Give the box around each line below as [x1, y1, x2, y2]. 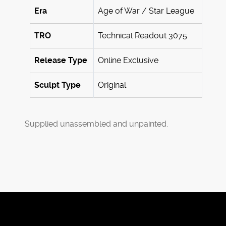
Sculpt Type [34, 80, 81, 90]
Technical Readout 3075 [98, 31, 187, 41]
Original [98, 80, 126, 90]
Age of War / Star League [98, 6, 194, 16]
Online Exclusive [98, 55, 158, 66]
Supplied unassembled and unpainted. [25, 119, 168, 129]
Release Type [34, 55, 87, 66]
